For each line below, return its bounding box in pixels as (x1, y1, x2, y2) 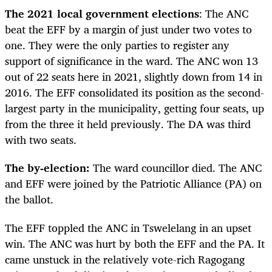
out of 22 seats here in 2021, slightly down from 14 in (5, 67, 262, 86)
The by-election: (5, 158, 93, 177)
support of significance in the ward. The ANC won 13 (5, 52, 258, 70)
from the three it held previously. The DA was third (5, 115, 251, 134)
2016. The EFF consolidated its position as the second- (5, 83, 264, 102)
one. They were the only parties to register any (5, 36, 229, 55)
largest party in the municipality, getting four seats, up (5, 99, 264, 118)
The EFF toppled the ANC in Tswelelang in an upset (5, 218, 251, 237)
